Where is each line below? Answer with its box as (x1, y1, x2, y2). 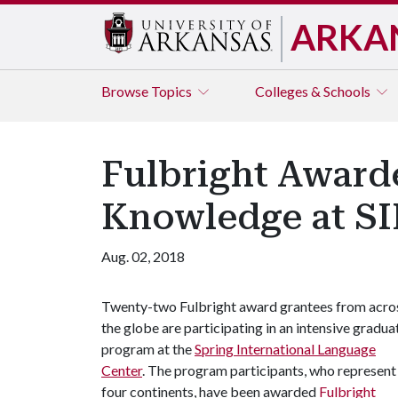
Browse (101, 83, 151, 99)
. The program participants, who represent (142, 362, 396, 378)
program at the (101, 340, 195, 357)
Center (101, 362, 142, 378)
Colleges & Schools (255, 83, 373, 99)
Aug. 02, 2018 (101, 248, 185, 265)
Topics (151, 83, 195, 99)
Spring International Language (195, 340, 376, 357)
